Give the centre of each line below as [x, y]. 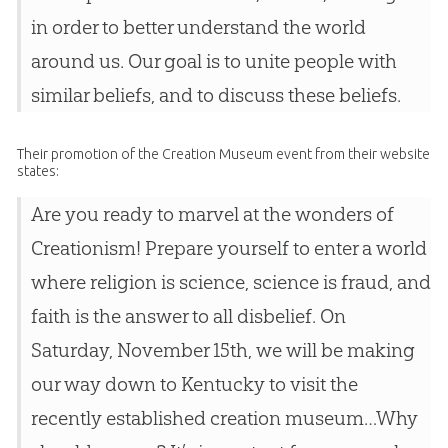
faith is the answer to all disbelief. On [188, 316]
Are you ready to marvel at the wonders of [212, 214]
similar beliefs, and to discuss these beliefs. [215, 95]
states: [37, 171]
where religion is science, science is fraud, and [230, 282]
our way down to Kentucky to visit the [194, 384]
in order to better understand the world [198, 27]
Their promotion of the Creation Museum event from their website [223, 154]
